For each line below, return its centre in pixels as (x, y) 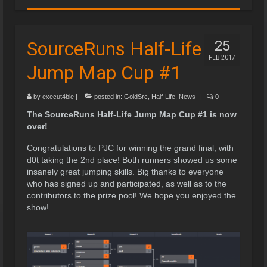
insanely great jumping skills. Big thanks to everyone (125, 171)
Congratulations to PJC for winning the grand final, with (130, 148)
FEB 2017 (222, 57)
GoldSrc (136, 96)
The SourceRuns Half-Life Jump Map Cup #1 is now (132, 114)
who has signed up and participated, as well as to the (127, 183)
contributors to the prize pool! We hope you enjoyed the (131, 195)
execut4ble (58, 96)
